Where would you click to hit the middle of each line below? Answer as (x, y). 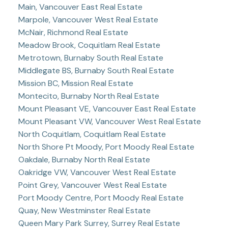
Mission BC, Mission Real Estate (76, 83)
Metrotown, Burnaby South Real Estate (91, 58)
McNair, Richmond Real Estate (73, 32)
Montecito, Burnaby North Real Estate (89, 96)
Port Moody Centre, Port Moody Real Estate (101, 197)
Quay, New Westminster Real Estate (84, 210)
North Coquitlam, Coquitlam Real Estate (92, 134)
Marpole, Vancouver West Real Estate (88, 19)
